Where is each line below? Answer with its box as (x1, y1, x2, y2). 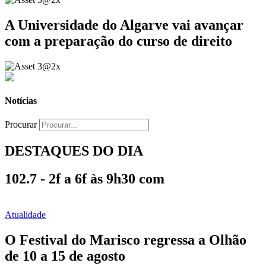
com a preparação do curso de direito (5, 33, 232, 49)
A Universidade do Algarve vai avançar (5, 17, 243, 33)
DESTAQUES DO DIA (5, 142, 143, 159)
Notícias (5, 95, 37, 106)
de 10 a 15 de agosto (5, 248, 125, 264)
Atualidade (5, 209, 46, 220)
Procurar (5, 119, 37, 130)
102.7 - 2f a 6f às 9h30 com (5, 170, 164, 186)
